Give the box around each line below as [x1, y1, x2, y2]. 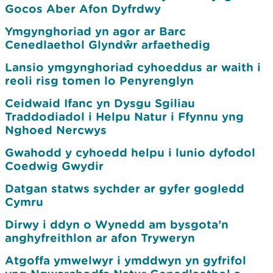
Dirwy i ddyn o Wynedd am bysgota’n [5, 218, 229, 231]
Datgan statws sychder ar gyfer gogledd [5, 182, 244, 195]
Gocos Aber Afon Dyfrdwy [5, 2, 161, 15]
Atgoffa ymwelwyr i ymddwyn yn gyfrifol [5, 253, 246, 267]
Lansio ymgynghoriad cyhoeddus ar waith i [5, 60, 261, 74]
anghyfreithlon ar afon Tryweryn [5, 231, 195, 244]
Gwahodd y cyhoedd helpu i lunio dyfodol [5, 146, 255, 159]
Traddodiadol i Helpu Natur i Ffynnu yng [5, 110, 244, 123]
